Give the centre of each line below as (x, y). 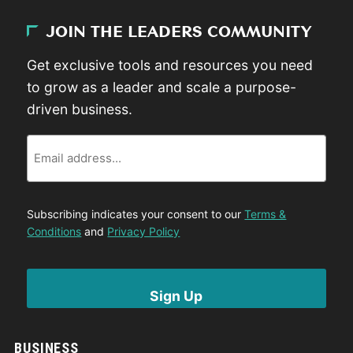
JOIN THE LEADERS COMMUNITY (179, 33)
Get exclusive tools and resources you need (170, 65)
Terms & (266, 214)
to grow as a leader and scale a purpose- (162, 87)
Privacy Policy (144, 231)
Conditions (54, 231)
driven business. (80, 110)
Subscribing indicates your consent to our (136, 214)
